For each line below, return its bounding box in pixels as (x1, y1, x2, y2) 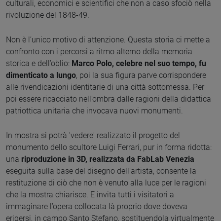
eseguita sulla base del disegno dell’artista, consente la (6, 166, 196, 176)
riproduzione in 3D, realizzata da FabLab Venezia (21, 154, 194, 164)
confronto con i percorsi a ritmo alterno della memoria (6, 46, 192, 56)
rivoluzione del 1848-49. (6, 10, 91, 20)
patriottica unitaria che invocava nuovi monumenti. (6, 106, 183, 115)
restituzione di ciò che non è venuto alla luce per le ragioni (6, 178, 206, 187)
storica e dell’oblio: (6, 58, 72, 68)
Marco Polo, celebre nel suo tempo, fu (72, 58, 206, 68)
